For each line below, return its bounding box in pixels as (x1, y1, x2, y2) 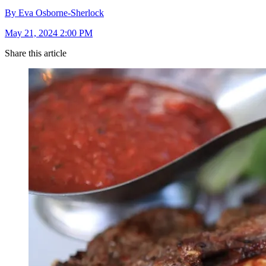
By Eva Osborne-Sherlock (5, 8, 104, 18)
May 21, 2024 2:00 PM (5, 28, 93, 39)
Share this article (5, 48, 66, 59)
